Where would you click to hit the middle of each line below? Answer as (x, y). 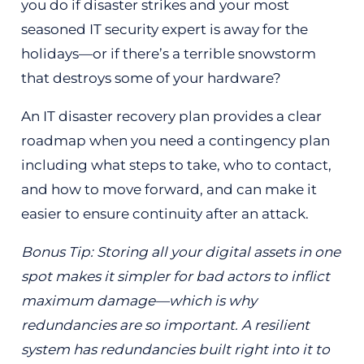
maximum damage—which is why (139, 300)
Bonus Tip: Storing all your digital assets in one (180, 251)
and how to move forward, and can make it (169, 189)
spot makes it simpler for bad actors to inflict (175, 276)
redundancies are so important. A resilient (165, 325)
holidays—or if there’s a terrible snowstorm (168, 53)
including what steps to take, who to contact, (176, 165)
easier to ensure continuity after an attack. (165, 213)
